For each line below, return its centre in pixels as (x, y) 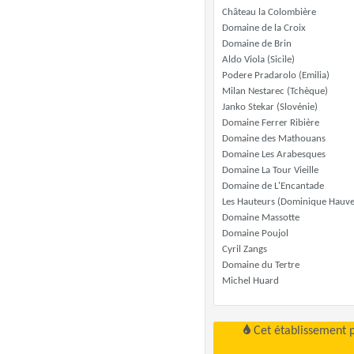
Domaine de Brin (257, 44)
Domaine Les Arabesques (274, 154)
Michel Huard (250, 281)
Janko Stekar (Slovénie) (270, 107)
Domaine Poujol (255, 233)
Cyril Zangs (245, 249)
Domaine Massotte (261, 218)
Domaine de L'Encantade (273, 186)
